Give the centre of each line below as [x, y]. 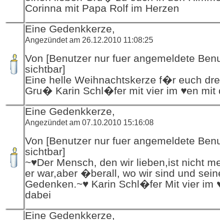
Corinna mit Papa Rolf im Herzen [102, 8]
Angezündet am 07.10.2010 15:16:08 [89, 122]
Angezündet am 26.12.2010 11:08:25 [89, 40]
